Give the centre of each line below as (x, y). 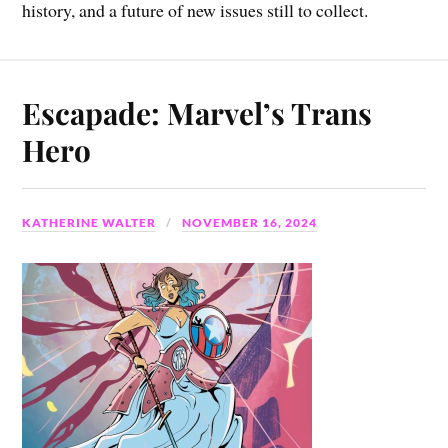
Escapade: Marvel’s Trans (197, 113)
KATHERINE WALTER (89, 223)
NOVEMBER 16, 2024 (250, 223)
